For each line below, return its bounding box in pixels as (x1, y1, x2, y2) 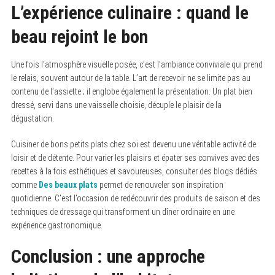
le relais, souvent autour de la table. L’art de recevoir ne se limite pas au (10, 73, 250, 83)
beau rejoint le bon (10, 26, 148, 47)
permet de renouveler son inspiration (97, 180, 223, 190)
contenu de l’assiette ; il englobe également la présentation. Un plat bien (10, 87, 252, 96)
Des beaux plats (38, 180, 98, 190)
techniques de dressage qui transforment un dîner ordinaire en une (10, 207, 234, 217)
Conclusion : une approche (10, 246, 205, 267)
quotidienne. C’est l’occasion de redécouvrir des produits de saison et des (10, 193, 260, 203)
